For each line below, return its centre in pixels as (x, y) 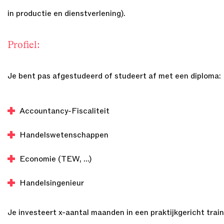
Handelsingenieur (52, 183)
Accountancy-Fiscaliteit (64, 111)
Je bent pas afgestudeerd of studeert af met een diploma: (114, 76)
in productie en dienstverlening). (66, 13)
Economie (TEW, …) (55, 159)
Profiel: (24, 45)
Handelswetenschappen (64, 135)
